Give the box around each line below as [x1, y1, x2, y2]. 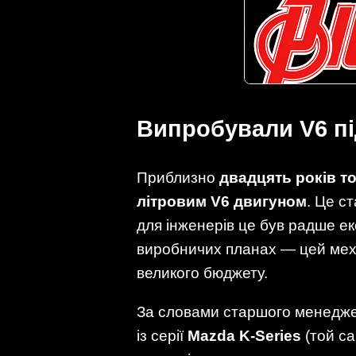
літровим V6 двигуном [137, 193, 307, 211]
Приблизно [137, 169, 219, 187]
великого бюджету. [137, 265, 268, 282]
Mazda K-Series [188, 327, 301, 345]
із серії [137, 327, 188, 345]
